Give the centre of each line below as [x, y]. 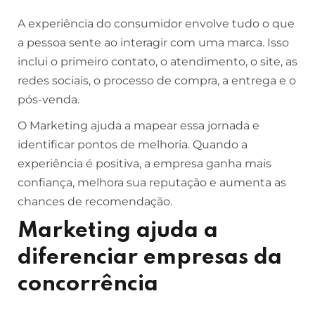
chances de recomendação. [95, 201]
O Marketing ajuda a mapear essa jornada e [139, 126]
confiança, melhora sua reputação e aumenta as [152, 182]
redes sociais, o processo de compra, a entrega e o [157, 81]
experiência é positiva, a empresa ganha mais [144, 163]
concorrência [88, 284]
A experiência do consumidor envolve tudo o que [156, 24]
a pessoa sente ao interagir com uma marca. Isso [153, 43]
